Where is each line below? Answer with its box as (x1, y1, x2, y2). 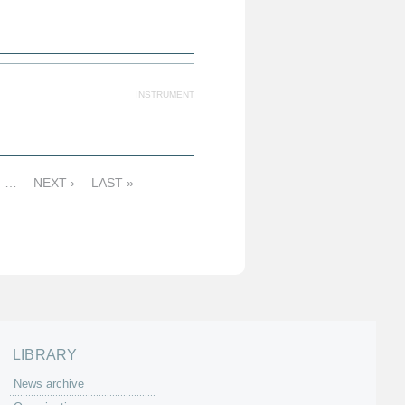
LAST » (91, 175, 134, 190)
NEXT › (33, 175, 75, 190)
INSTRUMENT (136, 89, 194, 99)
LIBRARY (13, 347, 78, 363)
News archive (14, 377, 84, 391)
